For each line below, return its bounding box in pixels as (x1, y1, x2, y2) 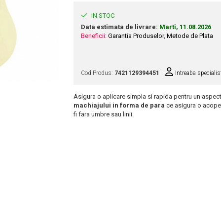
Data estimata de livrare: (81, 23, 158, 31)
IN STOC (90, 11, 114, 19)
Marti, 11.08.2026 (159, 23, 211, 31)
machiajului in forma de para (74, 102, 165, 110)
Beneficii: (81, 32, 107, 39)
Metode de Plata (167, 32, 213, 39)
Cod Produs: (81, 70, 114, 77)
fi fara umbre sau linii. (74, 110, 134, 118)
